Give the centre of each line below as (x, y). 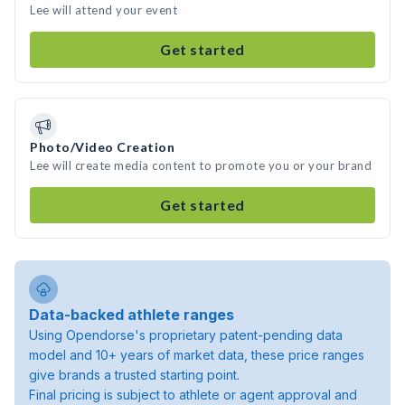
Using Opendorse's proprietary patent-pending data (186, 335)
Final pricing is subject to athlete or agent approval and (193, 395)
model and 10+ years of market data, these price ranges (197, 355)
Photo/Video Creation (102, 147)
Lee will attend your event (104, 10)
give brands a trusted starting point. (134, 375)
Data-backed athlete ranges (132, 315)
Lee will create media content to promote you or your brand (201, 165)
